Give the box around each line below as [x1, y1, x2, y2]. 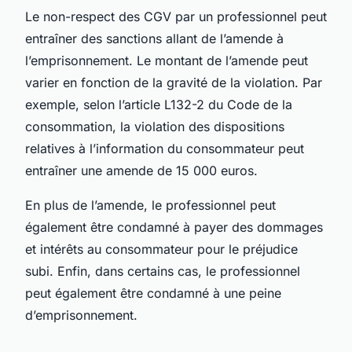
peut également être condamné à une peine [25, 284, 281, 301]
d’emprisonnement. [25, 306, 137, 323]
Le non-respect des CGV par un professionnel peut [25, 8, 327, 24]
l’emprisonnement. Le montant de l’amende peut [25, 52, 308, 68]
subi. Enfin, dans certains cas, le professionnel [25, 262, 300, 279]
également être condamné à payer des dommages [25, 218, 323, 235]
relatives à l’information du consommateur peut [25, 140, 304, 156]
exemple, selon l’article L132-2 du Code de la [25, 96, 292, 112]
